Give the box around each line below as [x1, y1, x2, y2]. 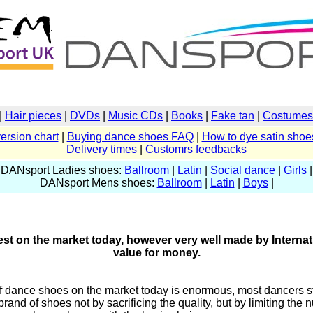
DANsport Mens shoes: [39, 177, 157, 189]
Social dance [210, 164, 275, 176]
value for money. [112, 247, 201, 259]
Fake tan [211, 110, 254, 122]
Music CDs [108, 110, 163, 122]
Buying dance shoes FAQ [66, 131, 194, 143]
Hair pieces [5, 110, 61, 122]
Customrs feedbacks [145, 143, 247, 155]
